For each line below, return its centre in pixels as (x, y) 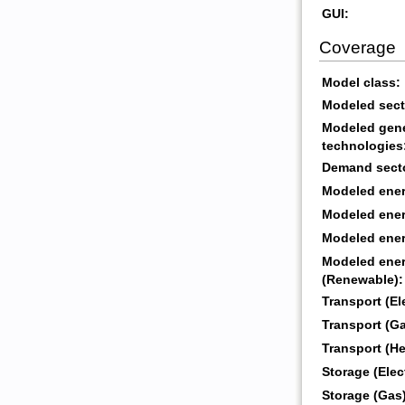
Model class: (361, 83)
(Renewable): (362, 280)
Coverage (357, 47)
